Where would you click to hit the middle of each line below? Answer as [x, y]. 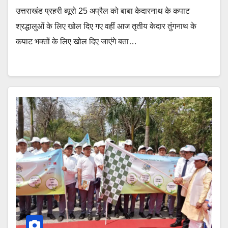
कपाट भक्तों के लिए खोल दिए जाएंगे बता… [76, 41]
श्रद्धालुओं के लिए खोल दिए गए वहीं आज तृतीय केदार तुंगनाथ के [106, 26]
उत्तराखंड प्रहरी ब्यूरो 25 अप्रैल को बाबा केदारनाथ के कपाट [103, 11]
